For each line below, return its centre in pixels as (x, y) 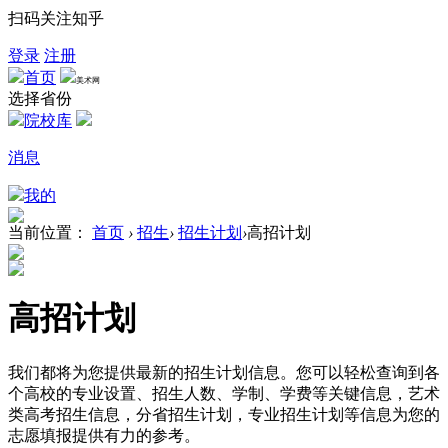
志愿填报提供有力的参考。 (104, 435)
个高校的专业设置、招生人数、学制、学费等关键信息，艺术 (224, 393)
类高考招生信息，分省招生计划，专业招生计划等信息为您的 (224, 414)
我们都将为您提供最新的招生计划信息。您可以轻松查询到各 (224, 372)
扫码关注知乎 (56, 18)
